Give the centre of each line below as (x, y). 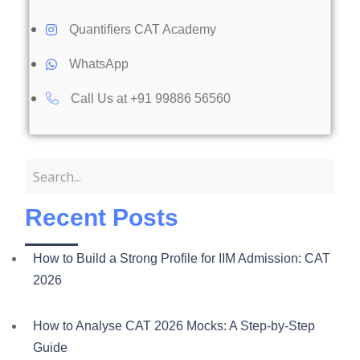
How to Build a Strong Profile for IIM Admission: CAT (182, 258)
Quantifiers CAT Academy (143, 29)
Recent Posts (102, 217)
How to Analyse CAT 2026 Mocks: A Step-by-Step (174, 325)
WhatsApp (99, 63)
